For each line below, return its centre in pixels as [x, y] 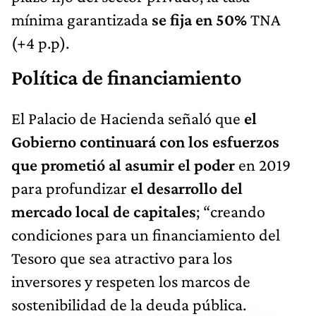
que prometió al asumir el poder [123, 164]
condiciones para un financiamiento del [146, 234]
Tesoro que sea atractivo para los [122, 257]
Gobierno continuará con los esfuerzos [145, 141]
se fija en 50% [199, 19]
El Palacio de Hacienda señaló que [128, 118]
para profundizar [71, 188]
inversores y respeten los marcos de [131, 281]
